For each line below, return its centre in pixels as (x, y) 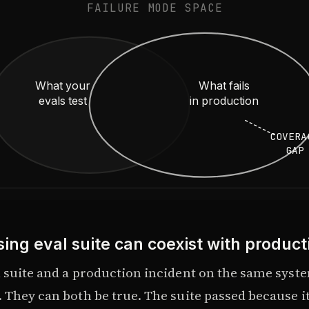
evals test (63, 101)
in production (225, 101)
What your (62, 86)
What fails (225, 86)
